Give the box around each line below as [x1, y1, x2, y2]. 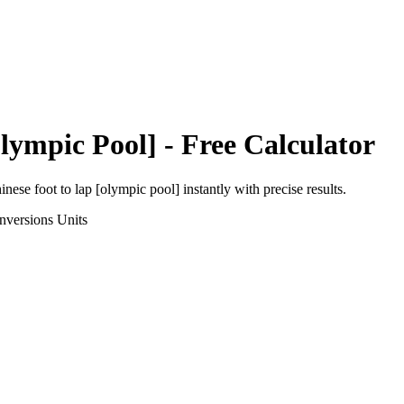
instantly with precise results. [179, 180, 346, 197]
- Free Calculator [157, 128, 375, 161]
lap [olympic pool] [75, 180, 179, 197]
